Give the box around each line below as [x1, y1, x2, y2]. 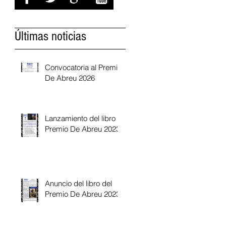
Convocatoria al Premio [45, 63, 122, 72]
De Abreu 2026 [45, 73, 95, 83]
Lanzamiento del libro [45, 114, 116, 123]
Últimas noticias [15, 29, 86, 44]
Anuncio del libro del [45, 179, 112, 188]
